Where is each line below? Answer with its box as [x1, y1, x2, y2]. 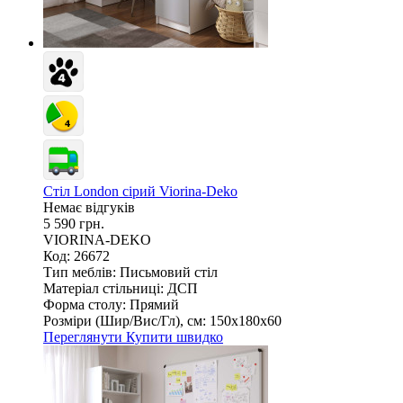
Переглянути [43, 328, 126, 345]
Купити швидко [126, 328, 223, 345]
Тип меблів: [43, 264, 116, 280]
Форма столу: [43, 296, 126, 312]
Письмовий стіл [120, 264, 218, 280]
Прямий [130, 296, 179, 312]
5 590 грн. [43, 215, 104, 231]
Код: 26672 [43, 247, 110, 264]
